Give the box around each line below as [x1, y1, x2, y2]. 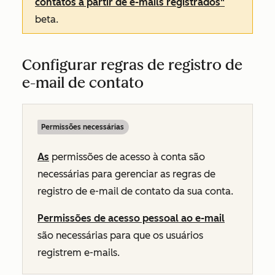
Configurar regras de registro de [22, 56, 242, 74]
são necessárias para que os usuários [37, 230, 203, 241]
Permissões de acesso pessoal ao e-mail [37, 212, 225, 224]
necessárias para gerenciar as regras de [37, 168, 215, 180]
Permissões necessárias [41, 123, 124, 131]
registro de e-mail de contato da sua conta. [37, 185, 233, 197]
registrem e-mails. [37, 247, 122, 258]
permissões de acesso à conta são [49, 151, 205, 163]
